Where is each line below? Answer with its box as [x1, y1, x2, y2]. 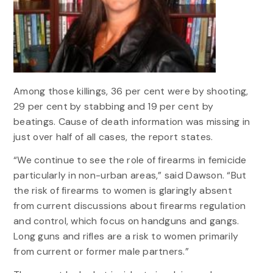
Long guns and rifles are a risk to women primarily [13, 230, 239, 243]
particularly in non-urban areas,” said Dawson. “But [13, 169, 247, 182]
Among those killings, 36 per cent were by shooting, [13, 84, 249, 97]
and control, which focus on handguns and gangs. [13, 214, 239, 228]
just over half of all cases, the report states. [13, 130, 213, 143]
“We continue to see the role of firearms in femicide [13, 154, 247, 167]
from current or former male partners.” [13, 245, 190, 258]
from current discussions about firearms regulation [13, 199, 246, 213]
